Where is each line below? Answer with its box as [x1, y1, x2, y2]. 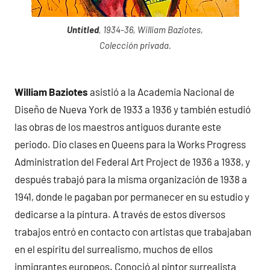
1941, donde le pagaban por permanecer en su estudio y [14, 190, 250, 202]
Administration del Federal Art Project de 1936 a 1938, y [14, 155, 250, 168]
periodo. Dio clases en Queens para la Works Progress [14, 137, 246, 150]
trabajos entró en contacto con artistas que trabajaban [14, 225, 251, 237]
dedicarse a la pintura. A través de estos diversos [14, 207, 225, 220]
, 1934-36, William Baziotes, [99, 24, 203, 36]
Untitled [67, 24, 99, 36]
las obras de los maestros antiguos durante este [14, 120, 221, 133]
